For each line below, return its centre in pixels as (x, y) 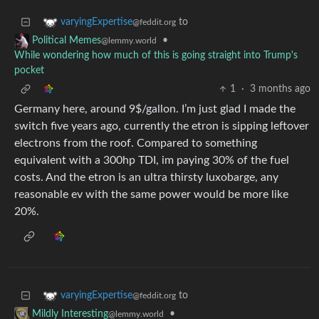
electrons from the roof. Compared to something (136, 143)
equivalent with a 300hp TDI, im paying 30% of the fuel (152, 161)
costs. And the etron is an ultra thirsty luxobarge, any (146, 178)
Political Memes (67, 41)
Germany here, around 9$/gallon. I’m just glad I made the (155, 109)
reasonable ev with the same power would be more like (151, 195)
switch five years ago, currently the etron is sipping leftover (162, 126)
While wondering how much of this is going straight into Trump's (156, 56)
